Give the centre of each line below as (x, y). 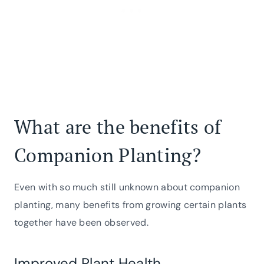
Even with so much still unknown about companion (127, 187)
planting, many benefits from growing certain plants (131, 204)
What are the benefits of (118, 126)
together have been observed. (83, 222)
